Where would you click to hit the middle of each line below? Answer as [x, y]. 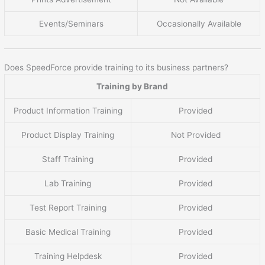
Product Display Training [68, 135]
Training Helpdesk [68, 256]
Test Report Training [68, 208]
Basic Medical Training [68, 232]
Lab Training [68, 184]
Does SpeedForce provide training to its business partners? [117, 68]
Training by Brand [132, 87]
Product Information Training [68, 111]
